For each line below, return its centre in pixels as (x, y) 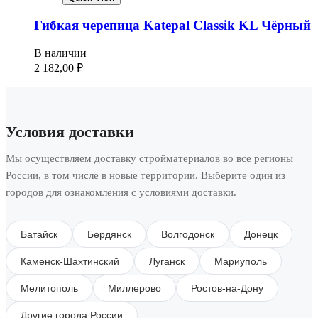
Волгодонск (188, 235)
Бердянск (109, 235)
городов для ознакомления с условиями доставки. (121, 193)
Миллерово (135, 289)
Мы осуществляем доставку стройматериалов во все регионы (149, 159)
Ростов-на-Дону (227, 289)
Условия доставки (70, 132)
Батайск (39, 235)
